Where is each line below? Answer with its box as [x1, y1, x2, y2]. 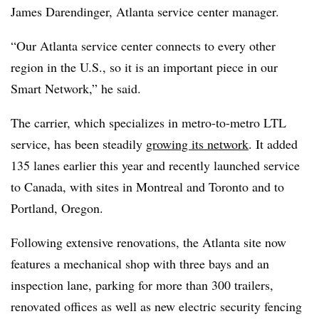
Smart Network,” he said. [11, 79, 141, 97]
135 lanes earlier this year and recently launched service [11, 156, 300, 174]
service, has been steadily [11, 135, 146, 152]
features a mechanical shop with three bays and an [11, 254, 269, 272]
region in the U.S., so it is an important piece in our [11, 58, 278, 75]
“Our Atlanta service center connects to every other [11, 36, 276, 54]
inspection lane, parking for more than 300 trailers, [11, 276, 273, 293]
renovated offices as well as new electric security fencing [11, 297, 302, 315]
